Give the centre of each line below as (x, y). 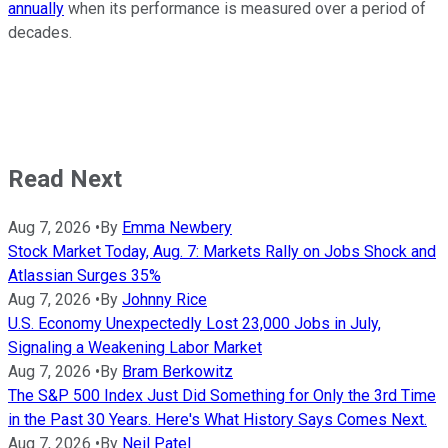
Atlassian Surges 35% (84, 276)
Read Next (65, 178)
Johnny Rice (164, 300)
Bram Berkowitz (177, 372)
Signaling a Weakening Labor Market (135, 348)
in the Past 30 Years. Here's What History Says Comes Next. (217, 420)
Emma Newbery (177, 228)
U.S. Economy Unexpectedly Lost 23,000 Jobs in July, (194, 324)
